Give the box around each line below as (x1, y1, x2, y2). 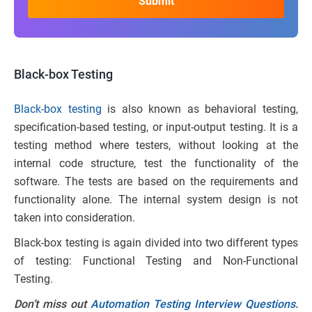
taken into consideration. (14, 211, 135, 225)
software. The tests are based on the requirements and (14, 175, 298, 189)
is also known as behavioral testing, (101, 102, 299, 116)
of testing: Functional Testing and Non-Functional (14, 254, 298, 268)
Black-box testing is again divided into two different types (14, 236, 298, 250)
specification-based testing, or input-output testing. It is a (14, 120, 298, 134)
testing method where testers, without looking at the (14, 139, 298, 153)
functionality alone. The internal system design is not (14, 193, 298, 207)
